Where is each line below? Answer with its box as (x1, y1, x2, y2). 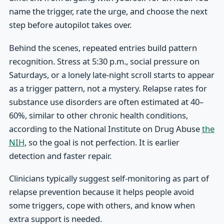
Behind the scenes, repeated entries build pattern (8, 41, 197, 53)
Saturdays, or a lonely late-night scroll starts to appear (8, 68, 214, 80)
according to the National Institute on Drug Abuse (8, 122, 202, 134)
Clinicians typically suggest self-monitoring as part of (8, 172, 209, 184)
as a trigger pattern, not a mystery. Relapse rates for (8, 82, 207, 94)
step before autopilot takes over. (8, 19, 131, 31)
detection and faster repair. (8, 149, 111, 161)
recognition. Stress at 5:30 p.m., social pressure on (8, 55, 199, 67)
